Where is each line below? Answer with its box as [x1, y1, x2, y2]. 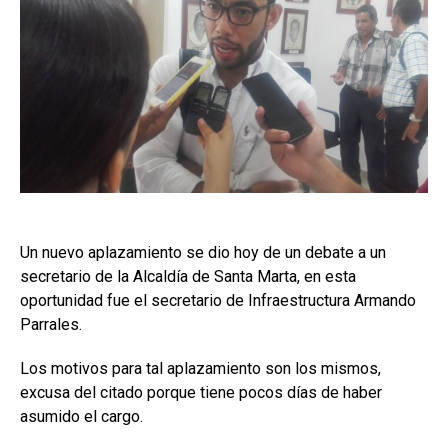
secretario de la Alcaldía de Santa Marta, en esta [20, 267, 356, 287]
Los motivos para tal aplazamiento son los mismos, [20, 359, 381, 379]
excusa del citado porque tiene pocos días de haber [20, 383, 382, 403]
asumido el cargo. [20, 407, 143, 427]
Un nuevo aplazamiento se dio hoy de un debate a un [20, 243, 386, 263]
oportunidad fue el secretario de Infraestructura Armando [20, 291, 416, 311]
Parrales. [20, 315, 82, 335]
